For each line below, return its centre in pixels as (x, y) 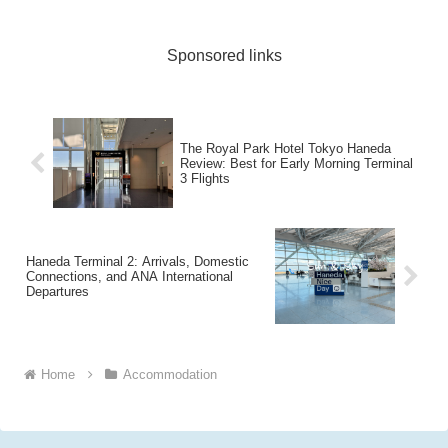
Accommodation (169, 375)
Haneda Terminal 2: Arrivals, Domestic (137, 261)
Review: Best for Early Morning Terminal (296, 163)
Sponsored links (224, 55)
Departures (57, 291)
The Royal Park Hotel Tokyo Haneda (285, 148)
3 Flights (204, 178)
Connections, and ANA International (129, 276)
